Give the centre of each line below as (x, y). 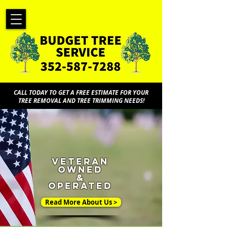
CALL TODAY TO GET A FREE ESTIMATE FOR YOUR (81, 92)
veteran (80, 161)
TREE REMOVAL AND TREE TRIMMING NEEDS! (81, 101)
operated (80, 186)
